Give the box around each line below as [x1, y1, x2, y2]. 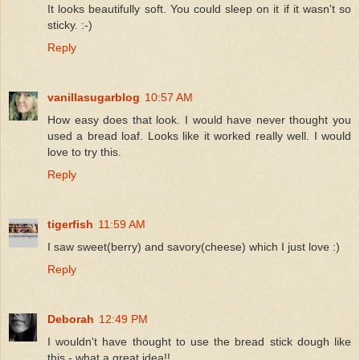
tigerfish [47, 217, 93, 231]
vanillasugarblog [47, 90, 140, 104]
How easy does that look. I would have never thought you [47, 112, 351, 126]
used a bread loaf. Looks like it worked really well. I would [47, 129, 351, 142]
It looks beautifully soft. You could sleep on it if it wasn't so [47, 2, 351, 15]
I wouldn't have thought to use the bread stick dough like [47, 334, 351, 348]
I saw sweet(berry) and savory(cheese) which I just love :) [47, 239, 340, 253]
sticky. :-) [47, 18, 92, 31]
